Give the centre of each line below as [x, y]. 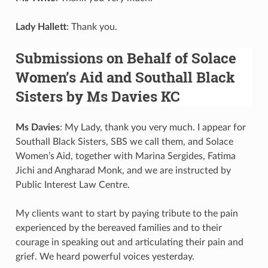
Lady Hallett [41, 27]
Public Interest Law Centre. [72, 185]
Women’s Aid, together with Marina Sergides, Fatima [125, 156]
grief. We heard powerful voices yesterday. [105, 256]
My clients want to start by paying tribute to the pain [127, 213]
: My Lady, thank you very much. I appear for [153, 127]
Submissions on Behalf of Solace [126, 58]
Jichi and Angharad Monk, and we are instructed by [123, 170]
